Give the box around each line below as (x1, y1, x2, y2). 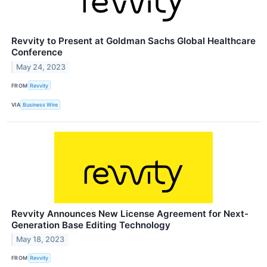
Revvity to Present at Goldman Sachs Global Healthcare (11, 35, 256, 47)
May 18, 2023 (16, 235, 65, 244)
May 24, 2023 (16, 63, 66, 72)
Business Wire (23, 101, 58, 108)
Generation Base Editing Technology (11, 219, 170, 231)
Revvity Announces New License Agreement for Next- (11, 207, 249, 219)
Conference (11, 46, 63, 58)
